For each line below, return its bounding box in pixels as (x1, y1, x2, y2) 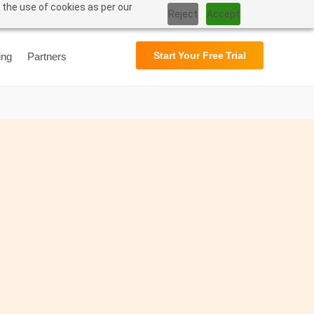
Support (132, 7, 168, 19)
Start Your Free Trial (153, 50, 246, 62)
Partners (27, 50, 67, 63)
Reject (168, 8, 198, 20)
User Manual (185, 7, 243, 19)
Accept (207, 8, 240, 20)
